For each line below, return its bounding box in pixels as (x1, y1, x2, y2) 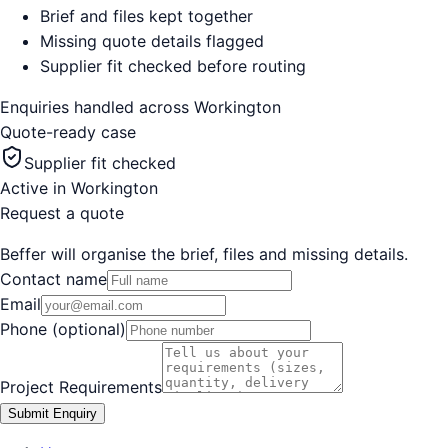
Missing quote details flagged (40, 30, 264, 51)
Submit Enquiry (8, 405, 97, 421)
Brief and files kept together (40, 5, 253, 26)
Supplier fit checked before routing (40, 55, 306, 76)
